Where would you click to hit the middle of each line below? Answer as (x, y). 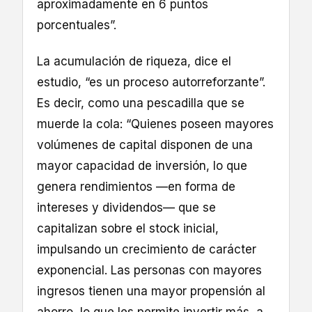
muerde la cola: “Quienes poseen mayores (155, 124)
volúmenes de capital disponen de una (145, 145)
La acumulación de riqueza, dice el (134, 61)
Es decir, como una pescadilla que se (141, 103)
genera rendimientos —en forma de (136, 186)
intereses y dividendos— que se (126, 207)
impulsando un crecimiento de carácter (147, 249)
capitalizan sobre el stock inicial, (128, 228)
